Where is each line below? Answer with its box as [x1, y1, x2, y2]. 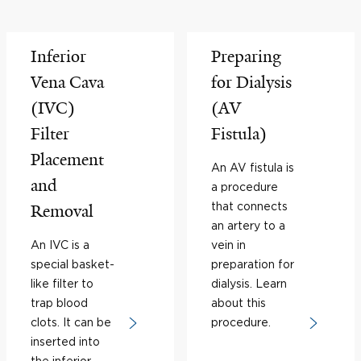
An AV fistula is [211, 161, 294, 173]
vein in [211, 239, 246, 251]
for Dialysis [211, 72, 292, 93]
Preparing [211, 46, 281, 67]
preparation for [211, 258, 294, 270]
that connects [211, 200, 288, 212]
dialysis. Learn [211, 277, 287, 289]
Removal [31, 201, 93, 222]
